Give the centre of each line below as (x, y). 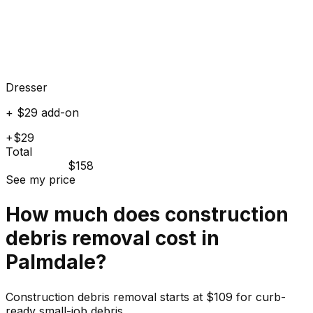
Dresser (27, 87)
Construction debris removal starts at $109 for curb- (146, 297)
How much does (85, 214)
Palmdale (51, 262)
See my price (41, 179)
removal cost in (143, 238)
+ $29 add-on (42, 112)
